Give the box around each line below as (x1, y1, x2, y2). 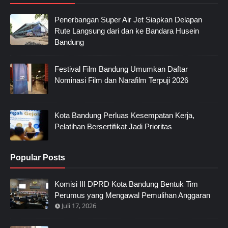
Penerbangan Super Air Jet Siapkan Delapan (54, 15, 202, 24)
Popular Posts (10, 153, 65, 162)
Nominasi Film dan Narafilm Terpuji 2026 (54, 75, 188, 84)
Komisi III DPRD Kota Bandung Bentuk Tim (54, 179, 198, 188)
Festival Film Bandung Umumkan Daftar (54, 64, 188, 73)
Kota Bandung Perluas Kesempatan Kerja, (54, 110, 194, 120)
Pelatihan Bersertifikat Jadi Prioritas (54, 122, 172, 131)
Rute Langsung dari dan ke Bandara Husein (54, 26, 199, 35)
